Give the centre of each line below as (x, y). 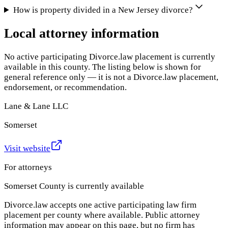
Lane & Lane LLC (36, 106)
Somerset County (35, 186)
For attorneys (28, 167)
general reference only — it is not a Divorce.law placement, (111, 77)
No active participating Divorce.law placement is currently (110, 57)
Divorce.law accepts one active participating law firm (100, 205)
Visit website (27, 149)
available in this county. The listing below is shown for (103, 67)
